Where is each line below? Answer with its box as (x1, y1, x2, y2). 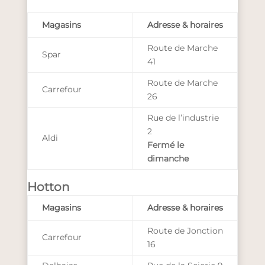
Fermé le (147, 139, 184, 150)
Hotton (27, 179, 70, 194)
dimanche (147, 153, 189, 164)
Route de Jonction (147, 225, 223, 236)
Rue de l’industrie (147, 112, 219, 123)
